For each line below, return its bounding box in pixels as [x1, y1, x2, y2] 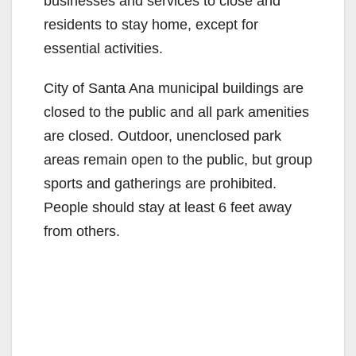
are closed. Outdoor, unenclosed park [44, 127, 281, 144]
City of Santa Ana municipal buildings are [44, 79, 304, 96]
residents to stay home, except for [44, 16, 258, 33]
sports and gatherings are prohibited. [44, 175, 277, 192]
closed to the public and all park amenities [44, 103, 309, 120]
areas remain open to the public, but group [44, 151, 312, 168]
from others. [44, 222, 120, 239]
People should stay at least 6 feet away [44, 199, 292, 215]
